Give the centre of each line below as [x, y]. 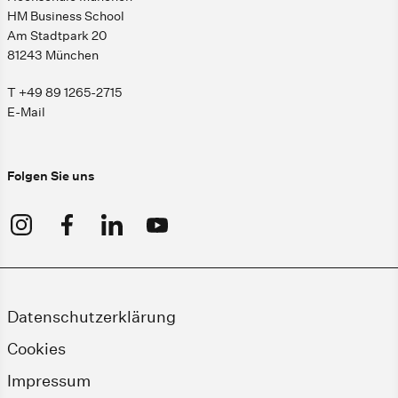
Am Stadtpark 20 [57, 36]
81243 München [53, 56]
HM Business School [66, 16]
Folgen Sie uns [51, 176]
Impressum [49, 381]
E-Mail [26, 112]
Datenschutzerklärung [92, 317]
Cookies [36, 349]
